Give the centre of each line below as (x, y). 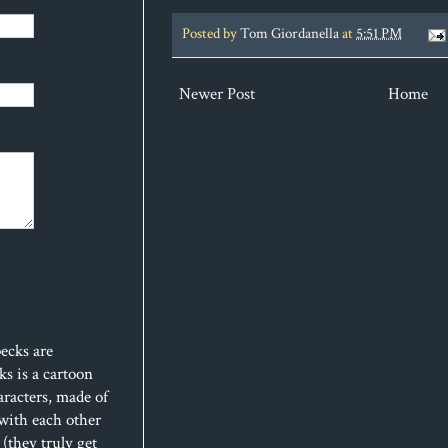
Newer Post (217, 94)
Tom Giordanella (289, 33)
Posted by (211, 33)
